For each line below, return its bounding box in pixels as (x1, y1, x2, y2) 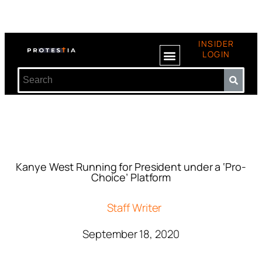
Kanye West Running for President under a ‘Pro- (16, 160, 246, 174)
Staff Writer (106, 200, 162, 215)
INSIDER (198, 38, 235, 49)
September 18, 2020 (82, 226, 180, 242)
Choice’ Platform (91, 170, 171, 184)
